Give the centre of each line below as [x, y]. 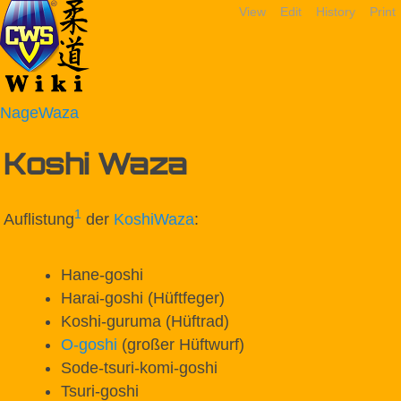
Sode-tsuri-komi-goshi [139, 367]
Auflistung [39, 220]
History [336, 12]
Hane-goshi [102, 274]
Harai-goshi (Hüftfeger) [143, 298]
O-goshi [89, 344]
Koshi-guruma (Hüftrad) [145, 321]
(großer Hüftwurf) [181, 344]
